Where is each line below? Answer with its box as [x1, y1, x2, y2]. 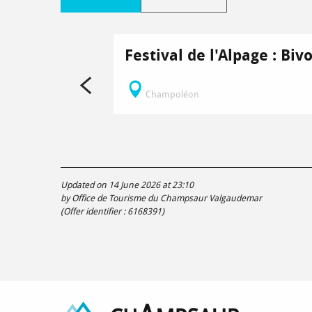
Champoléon [146, 89, 199, 100]
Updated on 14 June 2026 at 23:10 [61, 180, 194, 191]
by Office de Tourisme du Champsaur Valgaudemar [61, 193, 262, 204]
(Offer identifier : [61, 206, 127, 217]
